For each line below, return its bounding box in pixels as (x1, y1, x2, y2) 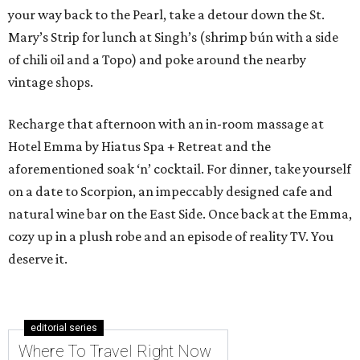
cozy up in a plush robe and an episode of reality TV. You (8, 228, 333, 244)
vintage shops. (8, 74, 93, 90)
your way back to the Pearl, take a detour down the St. (8, 6, 325, 22)
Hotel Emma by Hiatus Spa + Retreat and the (8, 138, 271, 154)
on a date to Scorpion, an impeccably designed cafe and (8, 183, 333, 199)
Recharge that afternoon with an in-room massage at (8, 116, 324, 132)
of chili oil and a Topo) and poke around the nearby (8, 51, 306, 67)
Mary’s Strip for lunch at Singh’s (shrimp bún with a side (8, 29, 338, 45)
